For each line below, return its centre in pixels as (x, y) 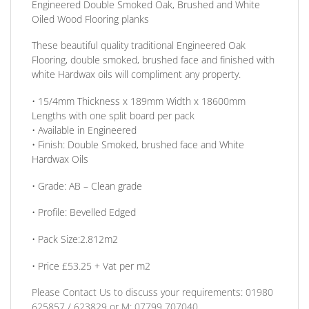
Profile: (54, 212)
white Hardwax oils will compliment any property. (136, 74)
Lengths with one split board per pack (113, 116)
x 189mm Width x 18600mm (183, 101)
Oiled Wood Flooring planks (90, 19)
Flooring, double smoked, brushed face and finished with (153, 60)
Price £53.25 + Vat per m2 (94, 266)
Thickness (99, 101)
